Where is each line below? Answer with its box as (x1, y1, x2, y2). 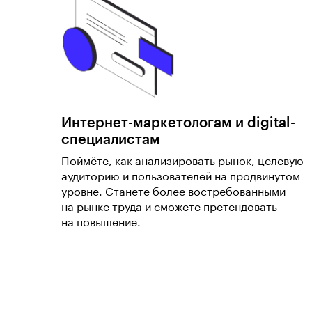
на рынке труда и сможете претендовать (61, 202, 277, 213)
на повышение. (61, 217, 141, 228)
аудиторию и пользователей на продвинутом (61, 171, 300, 182)
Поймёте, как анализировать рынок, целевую (61, 156, 304, 167)
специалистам (61, 133, 160, 147)
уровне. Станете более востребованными (61, 187, 286, 198)
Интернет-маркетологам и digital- (61, 116, 295, 130)
